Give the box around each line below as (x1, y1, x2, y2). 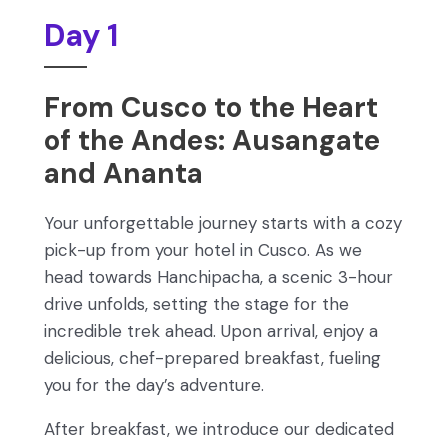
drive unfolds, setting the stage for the (44, 293, 349, 315)
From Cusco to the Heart (44, 88, 378, 126)
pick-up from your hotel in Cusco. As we (44, 239, 362, 261)
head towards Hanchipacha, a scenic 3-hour (44, 266, 393, 288)
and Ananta (44, 154, 203, 192)
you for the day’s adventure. (44, 374, 264, 396)
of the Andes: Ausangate (44, 121, 380, 159)
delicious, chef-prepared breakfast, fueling (44, 347, 381, 369)
